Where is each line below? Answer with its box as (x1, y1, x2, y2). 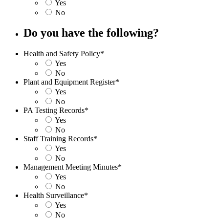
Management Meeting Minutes (23, 163, 118, 172)
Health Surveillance (23, 191, 84, 200)
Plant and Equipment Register (23, 78, 115, 87)
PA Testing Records (23, 106, 85, 115)
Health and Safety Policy (23, 49, 100, 58)
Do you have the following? (23, 26, 159, 40)
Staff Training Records (23, 134, 93, 143)
